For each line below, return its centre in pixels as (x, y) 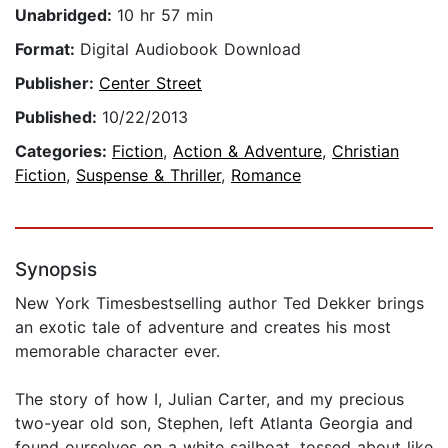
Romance (266, 175)
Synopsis (56, 270)
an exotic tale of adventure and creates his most (203, 327)
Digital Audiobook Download (190, 49)
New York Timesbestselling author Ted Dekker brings (219, 303)
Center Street (150, 83)
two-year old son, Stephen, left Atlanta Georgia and (214, 423)
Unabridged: (66, 15)
